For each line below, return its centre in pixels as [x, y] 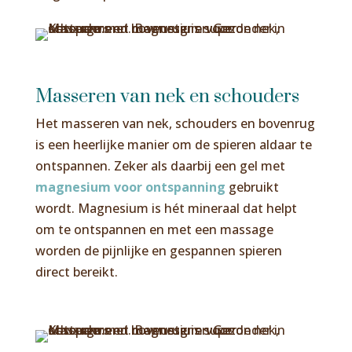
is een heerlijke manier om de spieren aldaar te [173, 144]
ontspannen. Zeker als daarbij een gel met [160, 165]
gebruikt [252, 187]
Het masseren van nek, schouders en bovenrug [175, 123]
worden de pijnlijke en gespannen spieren [158, 250]
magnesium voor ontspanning [130, 187]
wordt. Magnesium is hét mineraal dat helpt [166, 208]
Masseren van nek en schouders [167, 96]
